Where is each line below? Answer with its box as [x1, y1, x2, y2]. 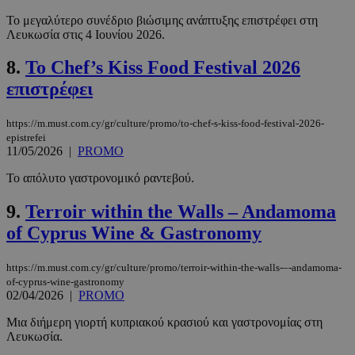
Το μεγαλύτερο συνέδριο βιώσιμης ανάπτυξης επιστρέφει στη [6, 13, 318, 27]
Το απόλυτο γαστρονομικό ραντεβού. [6, 171, 194, 185]
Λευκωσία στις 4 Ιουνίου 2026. [6, 27, 165, 41]
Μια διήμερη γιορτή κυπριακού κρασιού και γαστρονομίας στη [6, 315, 323, 330]
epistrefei [6, 132, 46, 144]
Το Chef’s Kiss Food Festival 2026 [25, 57, 300, 78]
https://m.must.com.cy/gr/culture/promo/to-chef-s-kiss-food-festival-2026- [6, 117, 324, 130]
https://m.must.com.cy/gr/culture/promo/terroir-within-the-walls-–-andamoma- [6, 261, 342, 274]
